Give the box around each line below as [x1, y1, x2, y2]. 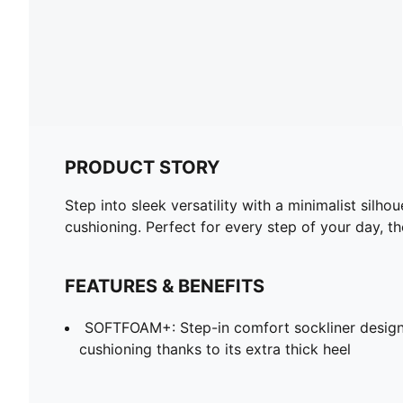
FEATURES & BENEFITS [65, 274, 264, 297]
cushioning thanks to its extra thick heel [79, 339, 351, 358]
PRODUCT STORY [65, 156, 219, 178]
